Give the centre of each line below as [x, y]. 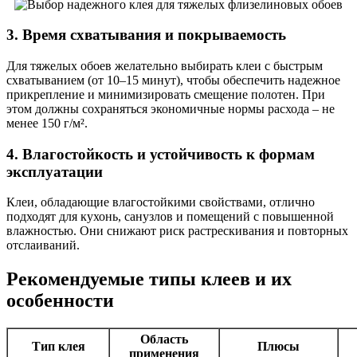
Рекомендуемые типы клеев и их [149, 279]
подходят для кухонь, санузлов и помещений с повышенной [170, 217]
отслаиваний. [43, 245]
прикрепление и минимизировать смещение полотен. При [166, 95]
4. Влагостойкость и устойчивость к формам [161, 154]
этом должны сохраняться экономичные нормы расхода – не [171, 109]
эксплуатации [55, 171]
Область [164, 339]
